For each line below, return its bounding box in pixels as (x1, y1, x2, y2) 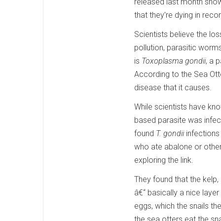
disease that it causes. (134, 82, 212, 92)
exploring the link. (134, 155, 193, 165)
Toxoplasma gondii (142, 56, 206, 66)
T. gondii (156, 128, 184, 138)
